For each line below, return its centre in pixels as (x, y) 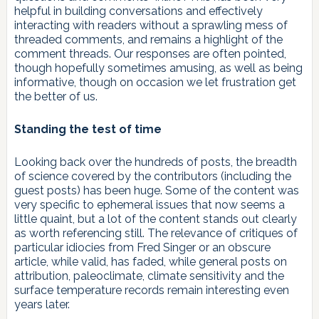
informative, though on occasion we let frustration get (155, 83)
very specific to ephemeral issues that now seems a (149, 205)
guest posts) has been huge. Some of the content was (156, 191)
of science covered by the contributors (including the (152, 177)
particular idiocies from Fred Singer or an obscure (142, 248)
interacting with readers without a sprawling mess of (151, 26)
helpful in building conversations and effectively (138, 11)
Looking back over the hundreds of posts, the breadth (155, 162)
